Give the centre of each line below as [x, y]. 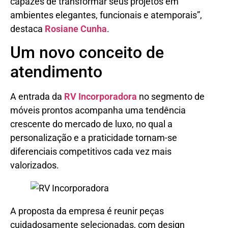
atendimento [56, 72]
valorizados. [35, 165]
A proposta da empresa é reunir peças [87, 211]
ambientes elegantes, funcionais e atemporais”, [106, 15]
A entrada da [37, 97]
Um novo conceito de [87, 53]
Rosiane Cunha [76, 29]
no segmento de [171, 97]
